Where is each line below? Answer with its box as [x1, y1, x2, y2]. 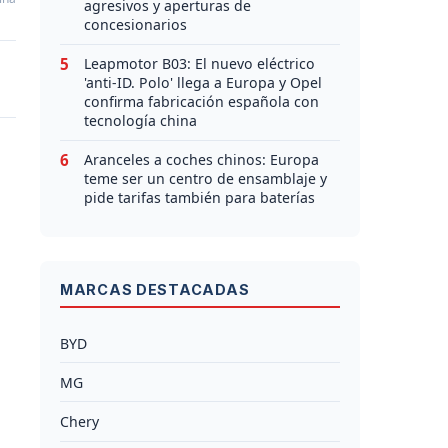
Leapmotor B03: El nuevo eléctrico [84, 54, 315, 74]
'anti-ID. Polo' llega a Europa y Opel [84, 73, 322, 93]
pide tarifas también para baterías [84, 188, 315, 208]
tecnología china [84, 111, 197, 131]
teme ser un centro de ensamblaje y [84, 169, 327, 189]
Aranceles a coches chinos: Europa [84, 150, 319, 170]
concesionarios [84, 15, 187, 35]
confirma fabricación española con [84, 92, 319, 112]
